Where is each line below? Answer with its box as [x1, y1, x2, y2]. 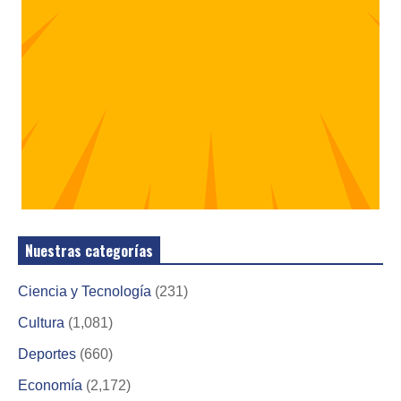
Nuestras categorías [25, 239, 153, 261]
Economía [18, 377, 82, 393]
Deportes [18, 346, 76, 362]
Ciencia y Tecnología [18, 283, 151, 299]
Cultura [18, 314, 64, 330]
